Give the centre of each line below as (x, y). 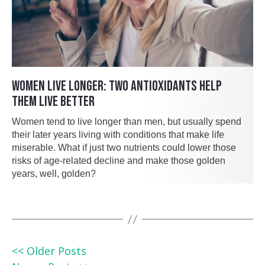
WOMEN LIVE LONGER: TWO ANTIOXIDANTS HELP (117, 86)
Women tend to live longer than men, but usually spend (127, 122)
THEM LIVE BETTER (53, 102)
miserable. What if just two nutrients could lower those (124, 148)
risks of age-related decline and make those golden (119, 161)
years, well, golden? (54, 174)
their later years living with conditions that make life (118, 135)
